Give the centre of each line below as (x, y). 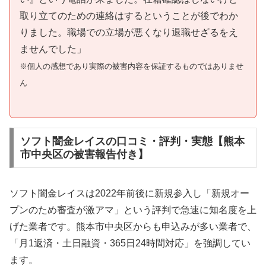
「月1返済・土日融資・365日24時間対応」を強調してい (130, 243)
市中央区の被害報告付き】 (84, 154)
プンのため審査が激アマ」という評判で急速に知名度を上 (133, 210)
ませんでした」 (53, 49)
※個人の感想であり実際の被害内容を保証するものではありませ (132, 66)
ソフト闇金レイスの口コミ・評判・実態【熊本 (132, 141)
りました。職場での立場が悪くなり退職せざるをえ (129, 33)
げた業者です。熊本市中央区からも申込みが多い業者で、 (133, 226)
